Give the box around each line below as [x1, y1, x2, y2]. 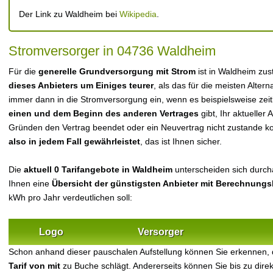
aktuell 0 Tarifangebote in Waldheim [24, 165, 172, 174]
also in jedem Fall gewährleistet [9, 136, 140, 146]
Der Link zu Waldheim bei [19, 9, 119, 19]
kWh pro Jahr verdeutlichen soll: [9, 193, 132, 202]
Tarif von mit [9, 261, 63, 271]
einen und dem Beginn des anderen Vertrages [9, 108, 199, 118]
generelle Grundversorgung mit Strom [38, 66, 196, 76]
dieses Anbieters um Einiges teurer [9, 80, 154, 90]
